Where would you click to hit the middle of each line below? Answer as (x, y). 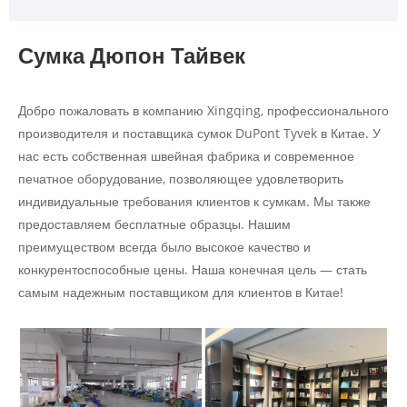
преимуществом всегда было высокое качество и (164, 247)
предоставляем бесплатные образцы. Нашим (154, 224)
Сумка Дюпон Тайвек (132, 55)
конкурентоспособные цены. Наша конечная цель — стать (193, 270)
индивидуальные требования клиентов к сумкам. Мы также (194, 202)
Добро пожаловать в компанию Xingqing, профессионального (203, 111)
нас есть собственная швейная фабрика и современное (186, 156)
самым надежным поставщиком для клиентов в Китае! (181, 293)
